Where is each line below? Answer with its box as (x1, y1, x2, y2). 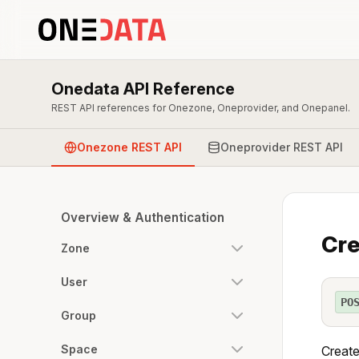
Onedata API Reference (51, 79, 235, 99)
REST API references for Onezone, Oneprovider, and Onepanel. (51, 102, 350, 114)
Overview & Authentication (61, 210, 224, 225)
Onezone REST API (77, 139, 182, 154)
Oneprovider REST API (220, 139, 343, 154)
